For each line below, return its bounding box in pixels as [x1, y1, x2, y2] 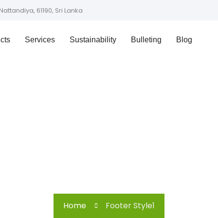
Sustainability [70, 36, 117, 44]
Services [25, 36, 55, 44]
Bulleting [131, 36, 162, 44]
